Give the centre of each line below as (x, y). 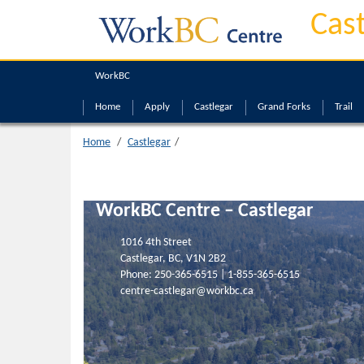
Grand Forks (284, 107)
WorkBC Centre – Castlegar (205, 211)
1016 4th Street (156, 243)
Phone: (137, 275)
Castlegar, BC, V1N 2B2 (173, 259)
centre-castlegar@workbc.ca (187, 292)
